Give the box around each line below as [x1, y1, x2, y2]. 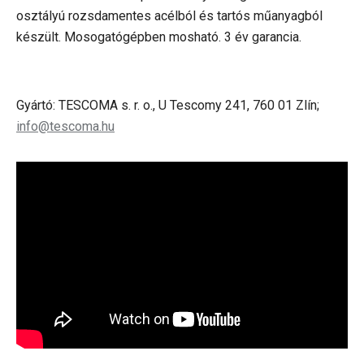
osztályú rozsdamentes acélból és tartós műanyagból [16, 8, 323, 24]
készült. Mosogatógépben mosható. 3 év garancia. [16, 29, 305, 45]
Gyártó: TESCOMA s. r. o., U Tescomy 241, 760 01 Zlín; [16, 97, 319, 113]
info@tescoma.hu [16, 119, 115, 134]
